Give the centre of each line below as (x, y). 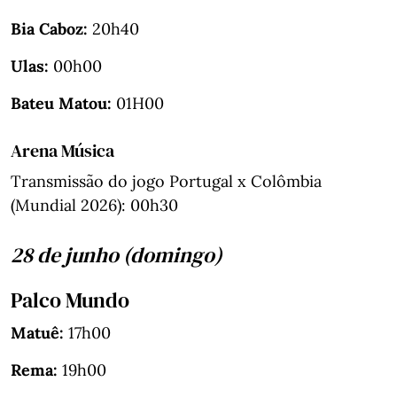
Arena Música (62, 150)
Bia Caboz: (49, 28)
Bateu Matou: (61, 103)
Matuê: (37, 332)
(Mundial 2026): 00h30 (94, 205)
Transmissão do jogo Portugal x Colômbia (166, 181)
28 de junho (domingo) (117, 254)
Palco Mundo (70, 300)
